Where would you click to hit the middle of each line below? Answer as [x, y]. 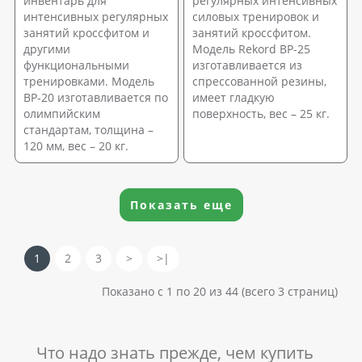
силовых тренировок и [256, 16]
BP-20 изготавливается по [96, 97]
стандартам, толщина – [88, 129]
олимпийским [62, 113]
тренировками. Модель [89, 81]
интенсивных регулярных [96, 16]
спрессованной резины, [259, 81]
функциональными [76, 65]
